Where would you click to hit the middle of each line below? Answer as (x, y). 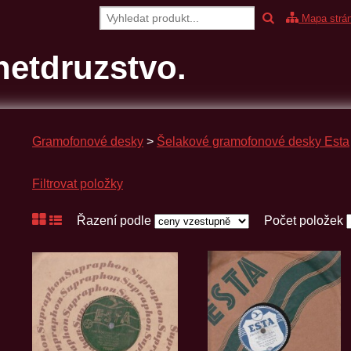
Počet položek (305, 221)
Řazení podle (116, 221)
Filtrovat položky (78, 184)
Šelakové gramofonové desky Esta (253, 141)
